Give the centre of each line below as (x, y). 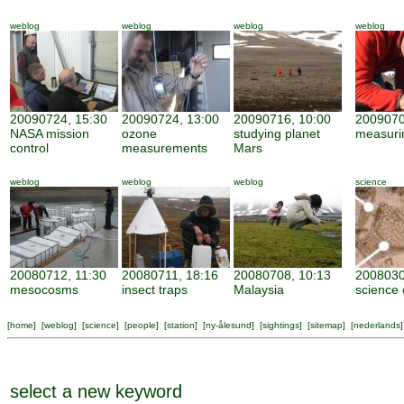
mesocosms (44, 289)
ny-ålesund (229, 325)
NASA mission (50, 133)
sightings (281, 325)
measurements (165, 148)
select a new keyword (96, 391)
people (142, 325)
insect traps (155, 289)
